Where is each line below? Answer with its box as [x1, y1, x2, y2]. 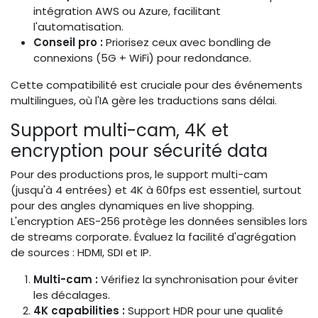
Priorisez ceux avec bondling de [103, 34, 271, 50]
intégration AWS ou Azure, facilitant [33, 3, 221, 18]
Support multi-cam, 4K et [11, 117, 229, 143]
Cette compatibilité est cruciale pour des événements [11, 77, 302, 92]
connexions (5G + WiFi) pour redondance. [33, 50, 251, 65]
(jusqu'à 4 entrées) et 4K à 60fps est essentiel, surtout [11, 182, 302, 197]
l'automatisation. [33, 18, 124, 34]
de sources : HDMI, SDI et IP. [11, 244, 151, 260]
